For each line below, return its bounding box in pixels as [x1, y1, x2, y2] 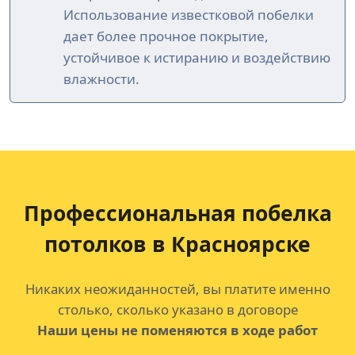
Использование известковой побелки [63, 6, 314, 25]
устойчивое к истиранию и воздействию [63, 48, 330, 67]
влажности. [63, 70, 139, 89]
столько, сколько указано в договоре [57, 300, 298, 319]
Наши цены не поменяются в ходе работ [37, 321, 318, 340]
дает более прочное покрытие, [63, 27, 269, 46]
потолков [44, 230, 147, 259]
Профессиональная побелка [23, 199, 332, 228]
